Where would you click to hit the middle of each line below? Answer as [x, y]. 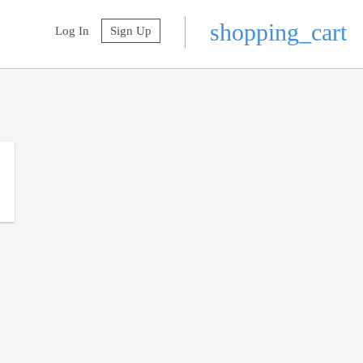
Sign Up [131, 31]
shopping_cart [278, 32]
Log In [72, 31]
